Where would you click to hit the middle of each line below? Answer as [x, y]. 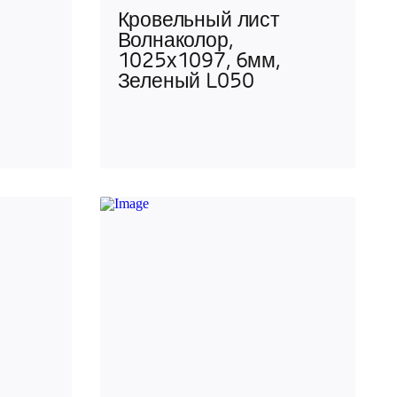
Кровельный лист [198, 22]
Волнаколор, [175, 43]
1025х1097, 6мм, [198, 63]
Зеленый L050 [186, 83]
